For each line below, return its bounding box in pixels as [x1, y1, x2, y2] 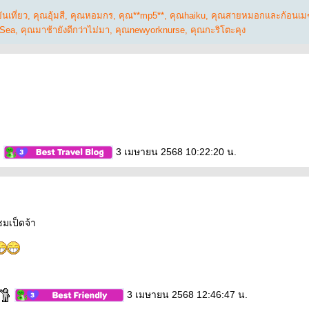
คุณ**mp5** [119, 10, 164, 21]
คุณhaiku [170, 10, 206, 21]
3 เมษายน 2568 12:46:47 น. [124, 289, 248, 300]
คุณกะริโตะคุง [190, 25, 246, 35]
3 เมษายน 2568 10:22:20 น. [113, 146, 237, 157]
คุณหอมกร [70, 10, 113, 21]
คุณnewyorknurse [115, 25, 185, 35]
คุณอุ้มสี [33, 10, 65, 21]
